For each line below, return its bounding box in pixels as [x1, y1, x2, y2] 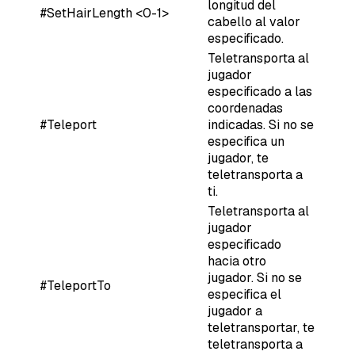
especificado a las [208, 82, 312, 100]
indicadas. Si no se [208, 116, 314, 133]
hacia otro [208, 252, 266, 269]
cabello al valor [208, 13, 300, 30]
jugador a [208, 302, 262, 319]
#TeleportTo [40, 277, 111, 294]
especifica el [208, 285, 281, 303]
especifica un [208, 132, 284, 150]
